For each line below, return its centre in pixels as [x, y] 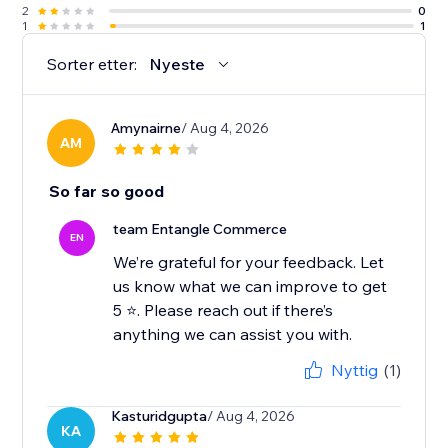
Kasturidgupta [159, 416]
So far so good [107, 191]
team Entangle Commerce [200, 229]
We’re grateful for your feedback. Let [249, 262]
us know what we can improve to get [250, 286]
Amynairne [146, 128]
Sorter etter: [92, 64]
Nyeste [177, 64]
